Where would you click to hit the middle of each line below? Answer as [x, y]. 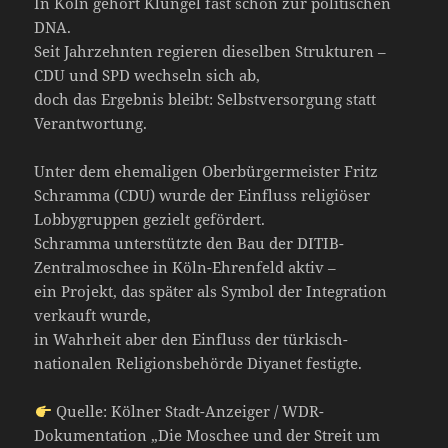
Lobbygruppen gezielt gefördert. [150, 219]
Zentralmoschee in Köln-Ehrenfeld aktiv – [185, 267]
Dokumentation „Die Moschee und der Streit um [207, 435]
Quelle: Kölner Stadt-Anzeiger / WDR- [187, 411]
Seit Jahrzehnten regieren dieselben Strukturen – [210, 51]
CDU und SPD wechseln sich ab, [147, 75]
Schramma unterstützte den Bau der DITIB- [189, 243]
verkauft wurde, [93, 315]
